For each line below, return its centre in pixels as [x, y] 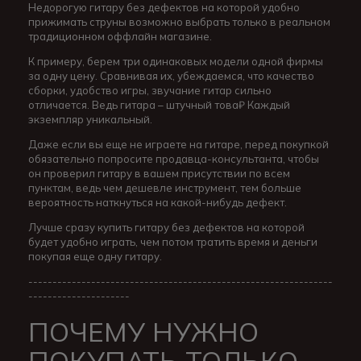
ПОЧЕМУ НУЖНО [143, 332]
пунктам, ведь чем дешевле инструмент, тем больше [165, 188]
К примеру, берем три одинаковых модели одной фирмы [176, 62]
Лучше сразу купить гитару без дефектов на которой [166, 228]
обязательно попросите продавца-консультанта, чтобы [174, 159]
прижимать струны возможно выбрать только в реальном [179, 22]
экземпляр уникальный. [90, 120]
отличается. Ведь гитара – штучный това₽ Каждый [159, 105]
